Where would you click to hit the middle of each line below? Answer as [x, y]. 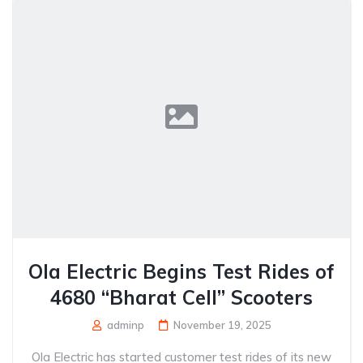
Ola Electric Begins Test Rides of [181, 271]
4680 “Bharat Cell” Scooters [181, 297]
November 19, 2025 [222, 325]
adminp [124, 325]
